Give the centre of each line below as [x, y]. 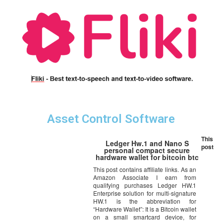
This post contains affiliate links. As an [145, 169]
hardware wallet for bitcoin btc [147, 157]
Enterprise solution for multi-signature [145, 193]
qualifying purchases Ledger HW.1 [145, 185]
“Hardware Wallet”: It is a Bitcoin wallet [145, 209]
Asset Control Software [111, 119]
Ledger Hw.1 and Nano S [147, 143]
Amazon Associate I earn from [145, 177]
